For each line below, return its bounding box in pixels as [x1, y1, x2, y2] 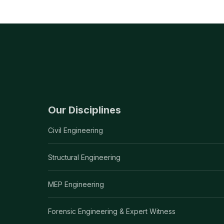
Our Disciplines [48, 103, 121, 116]
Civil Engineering [48, 125, 103, 134]
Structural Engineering [48, 152, 120, 161]
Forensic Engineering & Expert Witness [48, 206, 175, 215]
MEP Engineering [48, 179, 104, 188]
